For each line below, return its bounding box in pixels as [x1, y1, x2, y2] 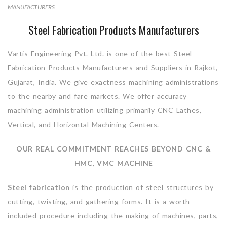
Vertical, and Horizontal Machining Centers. [8, 120, 159, 129]
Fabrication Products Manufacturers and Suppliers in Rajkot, [8, 63, 218, 72]
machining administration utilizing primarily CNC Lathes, [8, 106, 201, 115]
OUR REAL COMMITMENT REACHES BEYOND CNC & [16, 144, 211, 154]
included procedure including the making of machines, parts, [8, 211, 218, 220]
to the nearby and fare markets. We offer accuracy [8, 92, 187, 101]
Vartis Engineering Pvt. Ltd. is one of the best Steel [8, 49, 192, 58]
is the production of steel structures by [69, 183, 213, 192]
